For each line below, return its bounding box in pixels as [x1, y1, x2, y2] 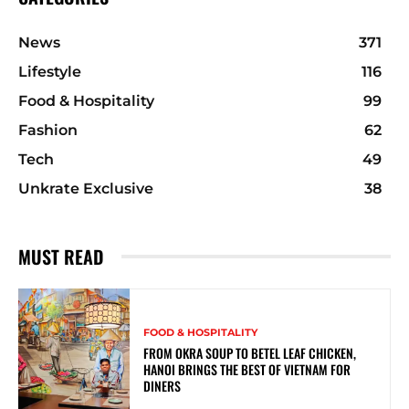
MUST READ [18, 242, 103, 270]
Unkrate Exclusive [18, 179, 153, 197]
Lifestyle [18, 62, 81, 80]
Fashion [18, 121, 78, 139]
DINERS [143, 375, 182, 395]
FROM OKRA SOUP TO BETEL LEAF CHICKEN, [143, 342, 357, 362]
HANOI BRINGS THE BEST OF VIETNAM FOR [143, 359, 351, 379]
